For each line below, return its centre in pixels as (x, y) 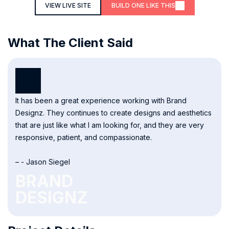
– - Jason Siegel (43, 162)
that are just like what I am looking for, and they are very (110, 125)
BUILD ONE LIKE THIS (143, 6)
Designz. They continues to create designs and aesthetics (113, 113)
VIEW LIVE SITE (68, 6)
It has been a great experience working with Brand (101, 101)
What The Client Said (70, 43)
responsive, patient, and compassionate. (84, 138)
